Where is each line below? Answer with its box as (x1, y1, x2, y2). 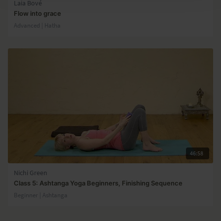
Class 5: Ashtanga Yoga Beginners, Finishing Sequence (14, 179, 183, 187)
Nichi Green (14, 168, 47, 177)
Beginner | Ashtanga (14, 190, 68, 199)
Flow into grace (14, 9, 61, 17)
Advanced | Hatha (14, 21, 61, 29)
